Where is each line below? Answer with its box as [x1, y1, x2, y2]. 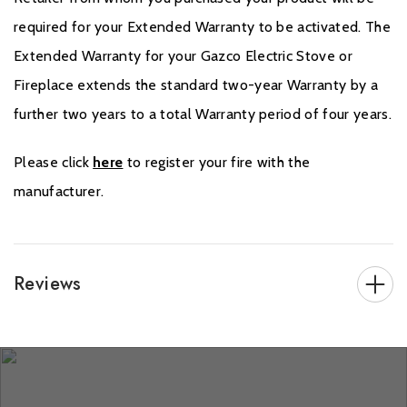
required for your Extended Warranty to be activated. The [14, 18, 391, 36]
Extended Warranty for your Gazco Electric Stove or [14, 47, 353, 65]
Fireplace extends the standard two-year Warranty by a [14, 76, 378, 94]
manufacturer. [14, 183, 104, 201]
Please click [14, 154, 89, 172]
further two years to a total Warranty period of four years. [14, 105, 392, 124]
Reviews [14, 271, 82, 298]
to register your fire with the [123, 154, 311, 172]
